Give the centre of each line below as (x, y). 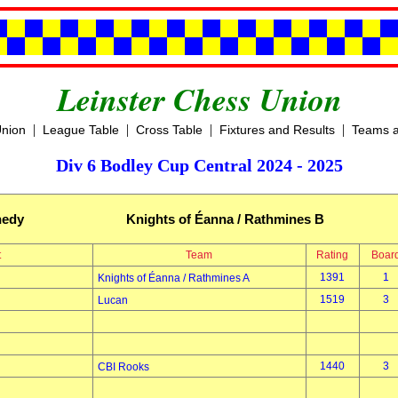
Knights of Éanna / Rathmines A (173, 278)
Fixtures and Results (277, 130)
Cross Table (169, 130)
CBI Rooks (123, 367)
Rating (332, 255)
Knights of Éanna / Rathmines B (225, 219)
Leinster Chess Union (199, 99)
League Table (80, 130)
